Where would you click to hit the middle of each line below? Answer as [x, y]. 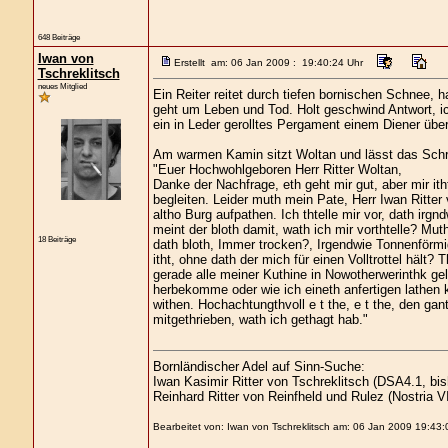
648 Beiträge [58, 37]
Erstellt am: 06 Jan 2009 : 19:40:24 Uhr [268, 62]
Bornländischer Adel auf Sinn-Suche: [258, 366]
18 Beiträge [56, 239]
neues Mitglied [62, 86]
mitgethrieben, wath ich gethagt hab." [260, 319]
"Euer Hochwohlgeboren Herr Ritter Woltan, [277, 169]
